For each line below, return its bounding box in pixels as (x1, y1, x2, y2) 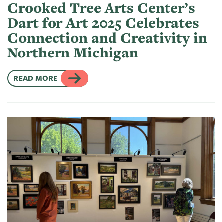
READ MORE (13, 72, 57, 83)
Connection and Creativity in (7, 27, 207, 47)
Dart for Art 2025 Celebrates (7, 12, 199, 32)
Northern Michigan (7, 42, 138, 62)
